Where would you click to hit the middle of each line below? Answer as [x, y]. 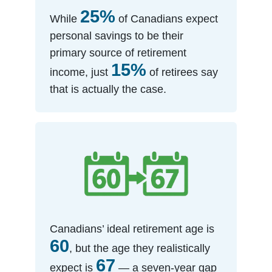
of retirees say [182, 72]
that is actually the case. [108, 89]
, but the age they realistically [140, 248]
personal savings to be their [117, 36]
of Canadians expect [167, 19]
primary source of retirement [118, 53]
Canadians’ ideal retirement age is [132, 229]
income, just [81, 72]
